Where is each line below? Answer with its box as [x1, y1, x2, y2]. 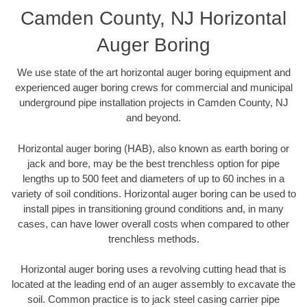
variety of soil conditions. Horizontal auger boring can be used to [11, 187, 296, 199]
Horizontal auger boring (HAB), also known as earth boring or [18, 142, 289, 154]
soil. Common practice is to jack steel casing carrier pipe [27, 293, 280, 306]
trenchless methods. [108, 232, 199, 245]
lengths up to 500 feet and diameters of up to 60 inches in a [23, 172, 284, 184]
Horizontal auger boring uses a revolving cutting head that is [21, 263, 286, 275]
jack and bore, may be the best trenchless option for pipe [27, 157, 280, 169]
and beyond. [126, 112, 181, 124]
